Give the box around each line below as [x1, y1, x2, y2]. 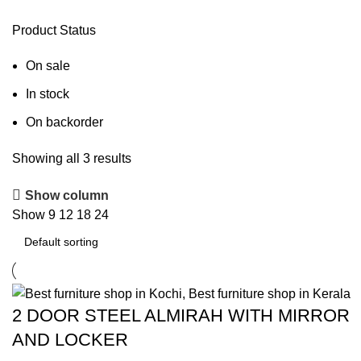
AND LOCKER [12, 330, 128, 351]
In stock [26, 87, 69, 101]
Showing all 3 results [12, 151, 131, 165]
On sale [26, 59, 70, 73]
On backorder [26, 115, 103, 129]
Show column [25, 188, 110, 202]
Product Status [12, 23, 96, 37]
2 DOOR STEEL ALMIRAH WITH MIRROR [12, 305, 350, 326]
